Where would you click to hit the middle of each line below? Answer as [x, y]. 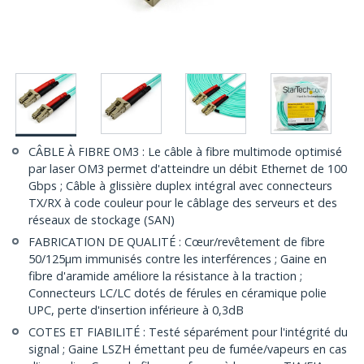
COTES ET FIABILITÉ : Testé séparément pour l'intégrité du [188, 332]
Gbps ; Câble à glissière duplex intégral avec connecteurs [180, 186]
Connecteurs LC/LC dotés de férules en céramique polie [178, 293]
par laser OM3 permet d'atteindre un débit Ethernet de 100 [188, 169]
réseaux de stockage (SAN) [102, 220]
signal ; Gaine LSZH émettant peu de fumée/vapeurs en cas [188, 349]
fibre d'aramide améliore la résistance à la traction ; [165, 276]
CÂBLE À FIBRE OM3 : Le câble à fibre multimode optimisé [185, 152]
